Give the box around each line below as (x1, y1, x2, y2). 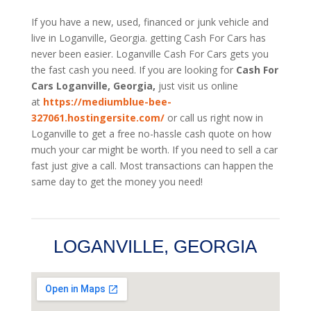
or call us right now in (167, 111, 263, 125)
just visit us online (158, 79, 238, 93)
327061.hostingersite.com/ (31, 111, 165, 125)
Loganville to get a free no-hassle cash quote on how (31, 127, 271, 141)
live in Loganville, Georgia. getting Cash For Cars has (31, 31, 266, 45)
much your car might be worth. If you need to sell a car (31, 143, 278, 157)
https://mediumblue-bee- (42, 95, 171, 109)
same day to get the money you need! (31, 175, 203, 189)
